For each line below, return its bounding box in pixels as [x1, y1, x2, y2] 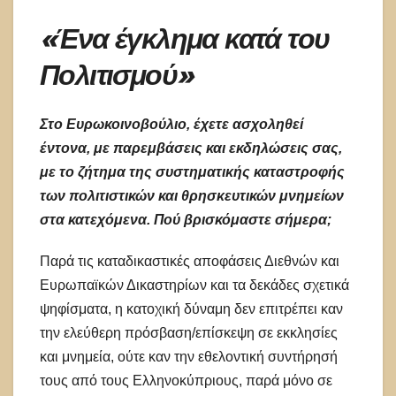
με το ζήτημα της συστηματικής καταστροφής [40, 164, 345, 179]
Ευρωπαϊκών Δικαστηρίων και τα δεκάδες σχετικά [40, 277, 349, 293]
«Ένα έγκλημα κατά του [40, 20, 330, 56]
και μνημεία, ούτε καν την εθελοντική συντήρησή [40, 348, 338, 364]
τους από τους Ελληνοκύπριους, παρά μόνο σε [40, 372, 332, 388]
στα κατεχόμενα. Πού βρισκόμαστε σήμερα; [40, 211, 331, 227]
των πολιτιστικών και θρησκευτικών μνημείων [40, 187, 344, 203]
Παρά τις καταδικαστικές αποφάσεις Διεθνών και [40, 253, 339, 269]
